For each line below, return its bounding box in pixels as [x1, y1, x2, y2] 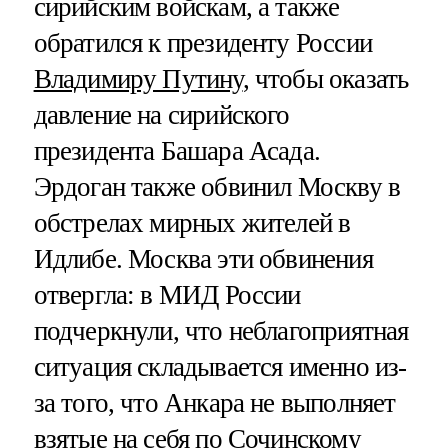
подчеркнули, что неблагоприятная [33, 316, 409, 347]
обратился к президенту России [33, 28, 372, 59]
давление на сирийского [33, 100, 290, 131]
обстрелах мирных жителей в [33, 208, 351, 239]
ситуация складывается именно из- [33, 352, 407, 383]
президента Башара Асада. [33, 136, 321, 167]
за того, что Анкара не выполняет [33, 388, 396, 419]
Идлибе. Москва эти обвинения [33, 244, 373, 275]
